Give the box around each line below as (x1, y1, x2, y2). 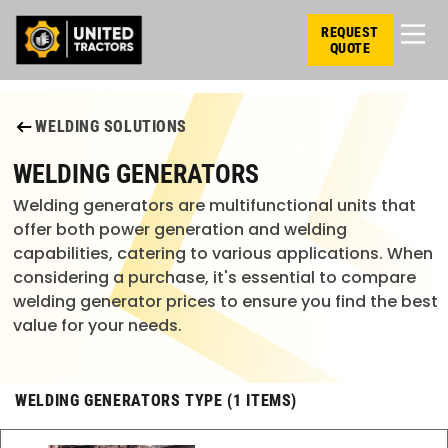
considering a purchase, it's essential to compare (13, 265, 417, 289)
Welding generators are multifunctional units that (13, 193, 417, 217)
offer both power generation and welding (13, 217, 348, 241)
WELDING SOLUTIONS (35, 116, 187, 136)
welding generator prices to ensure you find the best (13, 289, 439, 313)
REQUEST (321, 24, 379, 40)
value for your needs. (13, 313, 183, 337)
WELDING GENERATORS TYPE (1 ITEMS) (15, 391, 298, 410)
